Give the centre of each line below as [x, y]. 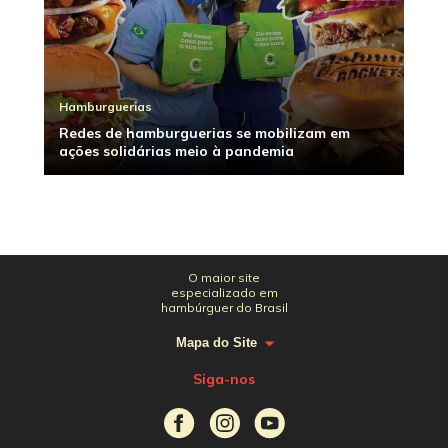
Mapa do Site [216, 342]
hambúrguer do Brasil [224, 307]
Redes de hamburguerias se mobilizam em [204, 133]
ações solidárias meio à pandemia [176, 151]
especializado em [224, 292]
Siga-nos [224, 379]
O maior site [224, 277]
